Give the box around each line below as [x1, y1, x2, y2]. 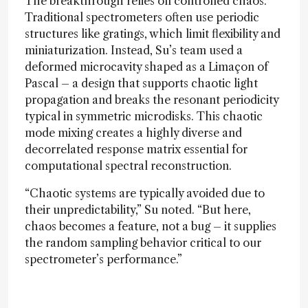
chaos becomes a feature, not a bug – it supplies [25, 219, 276, 233]
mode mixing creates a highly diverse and [25, 125, 242, 140]
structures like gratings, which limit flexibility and [25, 26, 280, 41]
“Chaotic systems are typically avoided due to [25, 186, 265, 200]
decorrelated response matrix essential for [25, 142, 247, 156]
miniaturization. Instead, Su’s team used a [25, 43, 243, 57]
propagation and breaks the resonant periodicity [25, 92, 278, 107]
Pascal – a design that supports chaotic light [25, 76, 258, 90]
